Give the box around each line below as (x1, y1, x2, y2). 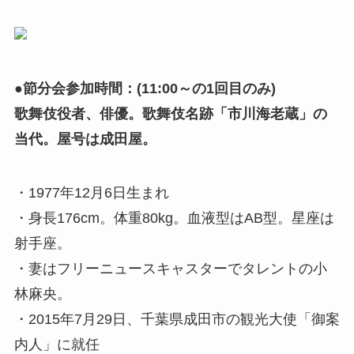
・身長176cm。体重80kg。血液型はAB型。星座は (13, 209, 334, 226)
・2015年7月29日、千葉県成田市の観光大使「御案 (13, 311, 340, 327)
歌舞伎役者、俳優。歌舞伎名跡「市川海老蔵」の (13, 105, 327, 122)
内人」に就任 (13, 336, 100, 352)
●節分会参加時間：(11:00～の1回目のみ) (13, 80, 276, 96)
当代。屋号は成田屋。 (13, 130, 156, 147)
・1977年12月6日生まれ (13, 184, 169, 201)
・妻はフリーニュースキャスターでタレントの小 (13, 260, 327, 277)
